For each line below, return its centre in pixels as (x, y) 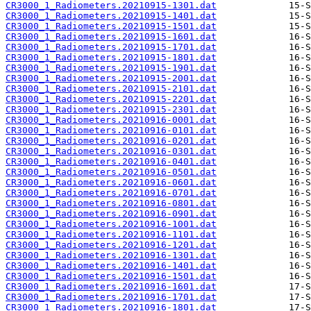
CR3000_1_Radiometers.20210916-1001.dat (111, 224)
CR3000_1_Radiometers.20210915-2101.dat (111, 89)
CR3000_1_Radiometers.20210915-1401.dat (111, 16)
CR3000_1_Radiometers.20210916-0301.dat (111, 151)
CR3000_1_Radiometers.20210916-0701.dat (111, 193)
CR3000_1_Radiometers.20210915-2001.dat (111, 78)
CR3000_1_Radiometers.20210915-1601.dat (111, 37)
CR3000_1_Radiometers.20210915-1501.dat (111, 26)
